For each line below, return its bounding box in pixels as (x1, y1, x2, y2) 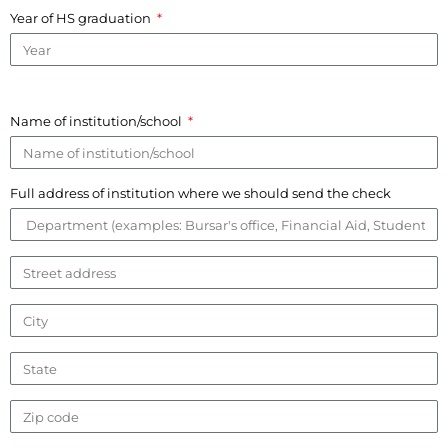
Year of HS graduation (10, 10, 154, 27)
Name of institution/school (10, 113, 185, 130)
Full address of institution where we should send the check (10, 185, 391, 202)
